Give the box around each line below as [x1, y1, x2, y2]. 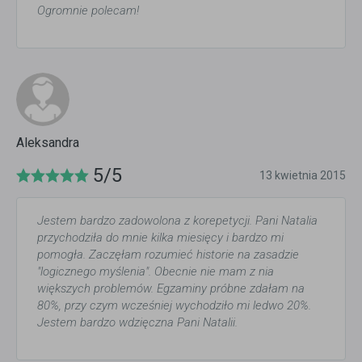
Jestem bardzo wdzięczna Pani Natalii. [37, 315, 238, 330]
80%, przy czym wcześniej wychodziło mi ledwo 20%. [37, 298, 311, 314]
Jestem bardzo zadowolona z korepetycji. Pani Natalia [37, 213, 318, 229]
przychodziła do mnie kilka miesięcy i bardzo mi [37, 230, 284, 246]
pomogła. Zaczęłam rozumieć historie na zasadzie [37, 247, 299, 263]
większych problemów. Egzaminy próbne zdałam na [37, 281, 305, 297]
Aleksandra [16, 135, 79, 151]
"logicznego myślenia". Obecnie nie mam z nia [37, 264, 274, 280]
